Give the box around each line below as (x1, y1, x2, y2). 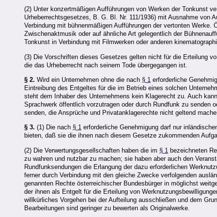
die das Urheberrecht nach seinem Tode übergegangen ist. (24, 61, 187, 69)
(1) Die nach (35, 124, 73, 131)
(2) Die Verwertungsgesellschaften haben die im (24, 146, 159, 154)
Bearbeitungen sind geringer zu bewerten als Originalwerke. (24, 204, 190, 212)
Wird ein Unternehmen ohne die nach (35, 76, 142, 84)
